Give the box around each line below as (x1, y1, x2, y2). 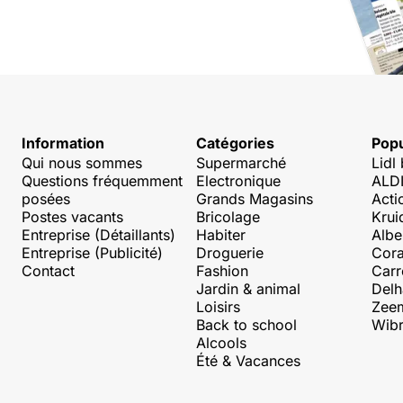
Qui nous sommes (22, 154, 142, 173)
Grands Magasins (196, 190, 314, 209)
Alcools (196, 334, 247, 353)
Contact (22, 262, 75, 281)
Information (22, 134, 104, 153)
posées (22, 190, 70, 209)
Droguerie (196, 244, 264, 263)
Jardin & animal (196, 280, 301, 299)
